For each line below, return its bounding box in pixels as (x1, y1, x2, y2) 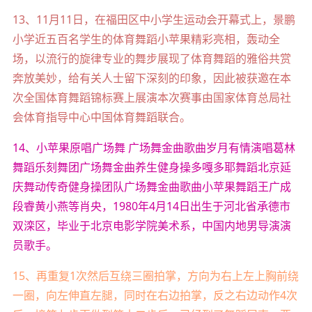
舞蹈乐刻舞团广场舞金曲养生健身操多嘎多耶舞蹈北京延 (12, 159, 291, 175)
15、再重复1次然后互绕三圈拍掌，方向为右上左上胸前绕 (12, 268, 299, 284)
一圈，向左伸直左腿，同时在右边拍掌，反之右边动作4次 (12, 288, 297, 304)
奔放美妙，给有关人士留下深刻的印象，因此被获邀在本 (12, 70, 291, 86)
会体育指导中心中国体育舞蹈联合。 (12, 109, 191, 125)
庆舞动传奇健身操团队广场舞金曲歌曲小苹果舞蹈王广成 (12, 179, 291, 195)
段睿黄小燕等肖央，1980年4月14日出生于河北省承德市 (12, 198, 290, 214)
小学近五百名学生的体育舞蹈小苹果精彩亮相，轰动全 (12, 31, 280, 47)
